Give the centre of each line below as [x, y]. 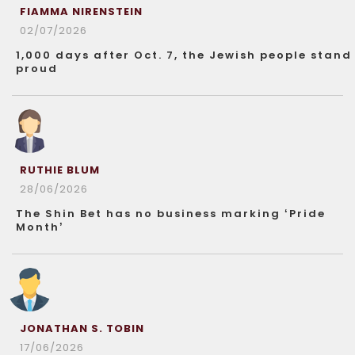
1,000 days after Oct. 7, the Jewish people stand [184, 55]
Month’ [40, 227]
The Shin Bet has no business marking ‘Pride [171, 213]
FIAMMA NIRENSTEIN [81, 11]
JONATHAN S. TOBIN [82, 328]
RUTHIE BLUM [60, 170]
